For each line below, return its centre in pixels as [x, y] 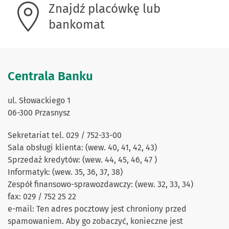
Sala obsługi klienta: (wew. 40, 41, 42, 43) [82, 147]
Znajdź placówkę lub [105, 8]
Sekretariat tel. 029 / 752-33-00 [65, 135]
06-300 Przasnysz [39, 112]
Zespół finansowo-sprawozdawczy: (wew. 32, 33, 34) [100, 184]
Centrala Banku [50, 76]
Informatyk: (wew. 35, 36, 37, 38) [65, 172]
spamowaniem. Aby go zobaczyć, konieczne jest [95, 221]
